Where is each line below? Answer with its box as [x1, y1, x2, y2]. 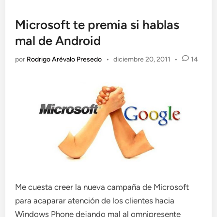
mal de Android [15, 33, 101, 48]
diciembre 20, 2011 [113, 55, 170, 63]
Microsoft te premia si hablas [15, 17, 180, 32]
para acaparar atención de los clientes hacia [15, 196, 175, 206]
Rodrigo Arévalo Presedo [27, 55, 102, 63]
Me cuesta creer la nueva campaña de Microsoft [15, 182, 189, 192]
